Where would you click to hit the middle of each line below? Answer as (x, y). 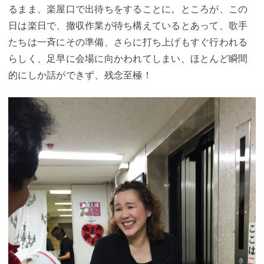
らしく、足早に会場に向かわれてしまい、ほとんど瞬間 (128, 58)
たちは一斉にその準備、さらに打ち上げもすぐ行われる (128, 42)
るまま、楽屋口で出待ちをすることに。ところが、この (128, 9)
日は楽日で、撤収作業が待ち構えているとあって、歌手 (128, 25)
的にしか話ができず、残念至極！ (80, 75)
